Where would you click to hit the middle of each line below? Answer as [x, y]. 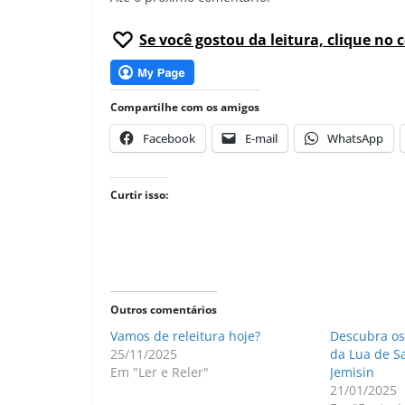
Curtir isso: [139, 194]
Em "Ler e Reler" [160, 372]
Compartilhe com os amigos [185, 107]
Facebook [169, 138]
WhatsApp [355, 138]
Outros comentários [164, 309]
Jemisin [353, 372]
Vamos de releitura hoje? [185, 335]
